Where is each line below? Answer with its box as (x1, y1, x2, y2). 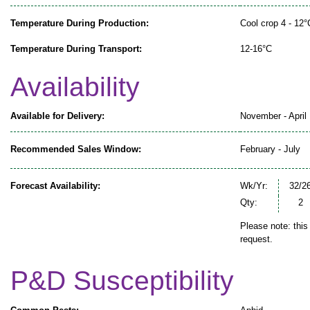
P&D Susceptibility (10, 266, 234, 296)
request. (240, 234, 273, 245)
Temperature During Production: (10, 17, 149, 28)
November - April (240, 111, 307, 122)
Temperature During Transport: (10, 43, 142, 54)
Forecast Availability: (10, 181, 100, 192)
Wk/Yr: (240, 181, 268, 192)
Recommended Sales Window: (10, 144, 141, 155)
